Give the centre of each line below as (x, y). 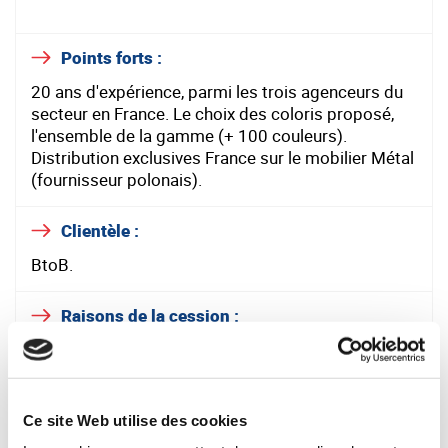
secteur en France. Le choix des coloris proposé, (212, 114)
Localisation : (113, 401)
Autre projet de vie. (102, 350)
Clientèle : (100, 231)
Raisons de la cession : (150, 316)
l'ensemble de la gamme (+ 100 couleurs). (189, 136)
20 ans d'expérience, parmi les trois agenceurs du (217, 92)
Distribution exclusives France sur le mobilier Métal (222, 158)
